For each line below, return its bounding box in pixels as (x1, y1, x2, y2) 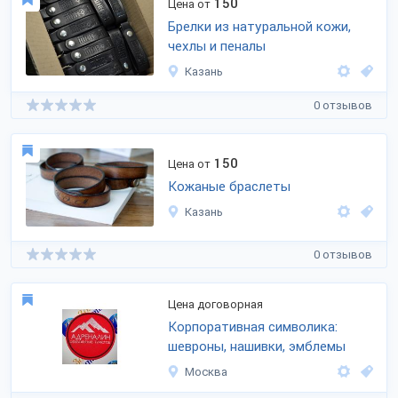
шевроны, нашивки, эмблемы (168, 338, 346, 354)
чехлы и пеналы (168, 38, 266, 54)
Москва (185, 365, 227, 378)
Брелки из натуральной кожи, (168, 19, 351, 35)
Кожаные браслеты (168, 179, 291, 195)
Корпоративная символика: (168, 319, 338, 335)
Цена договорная (168, 298, 263, 311)
